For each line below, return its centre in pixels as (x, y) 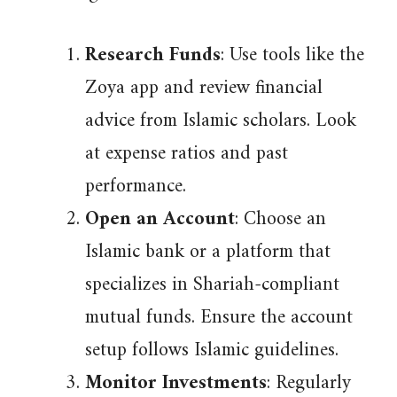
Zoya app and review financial (204, 88)
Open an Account (160, 219)
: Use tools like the (292, 55)
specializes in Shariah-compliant (212, 285)
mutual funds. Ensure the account (219, 318)
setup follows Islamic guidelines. (212, 350)
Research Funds (153, 55)
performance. (136, 187)
